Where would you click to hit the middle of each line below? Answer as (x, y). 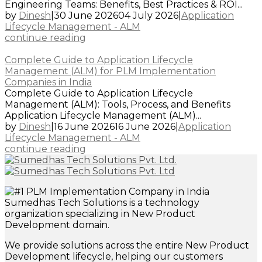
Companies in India (48, 82)
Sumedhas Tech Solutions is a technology (102, 202)
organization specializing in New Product (100, 213)
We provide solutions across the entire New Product (127, 245)
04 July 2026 (148, 15)
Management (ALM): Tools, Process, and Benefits (118, 104)
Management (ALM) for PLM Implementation (110, 71)
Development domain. (57, 225)
